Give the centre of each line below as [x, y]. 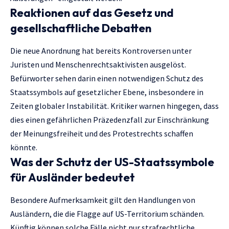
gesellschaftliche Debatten [81, 28]
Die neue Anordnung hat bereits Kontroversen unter [101, 51]
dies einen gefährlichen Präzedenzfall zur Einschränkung [110, 120]
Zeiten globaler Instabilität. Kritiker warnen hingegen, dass [114, 106]
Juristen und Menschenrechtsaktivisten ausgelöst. [98, 65]
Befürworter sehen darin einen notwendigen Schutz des [107, 78]
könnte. [24, 147]
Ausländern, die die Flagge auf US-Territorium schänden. [107, 214]
